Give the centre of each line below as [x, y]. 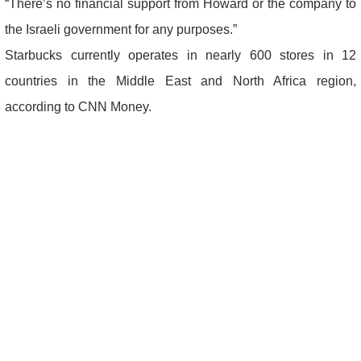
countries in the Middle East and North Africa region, [180, 81]
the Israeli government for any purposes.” [121, 29]
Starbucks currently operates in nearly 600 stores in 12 [180, 55]
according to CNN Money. [78, 106]
